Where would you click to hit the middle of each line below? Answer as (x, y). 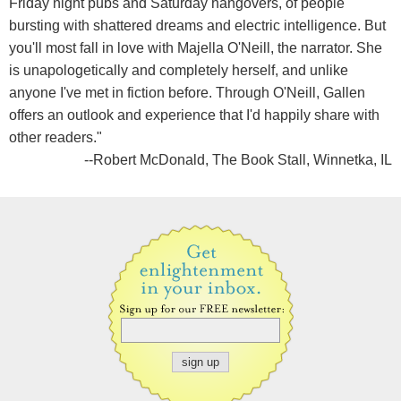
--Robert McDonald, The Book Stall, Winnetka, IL (238, 159)
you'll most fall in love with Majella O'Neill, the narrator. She (196, 47)
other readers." (55, 137)
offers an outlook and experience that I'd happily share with (194, 115)
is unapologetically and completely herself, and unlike (179, 70)
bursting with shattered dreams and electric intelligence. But (197, 25)
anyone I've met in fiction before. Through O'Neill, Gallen (187, 92)
